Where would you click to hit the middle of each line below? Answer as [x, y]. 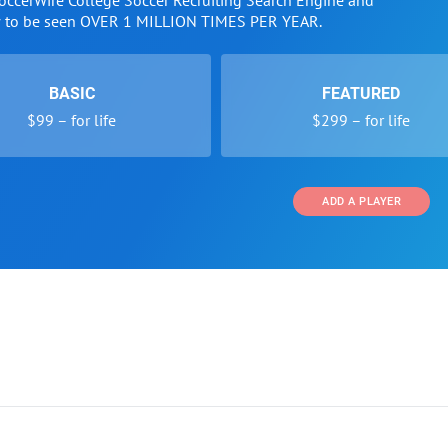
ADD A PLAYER [361, 201]
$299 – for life [360, 120]
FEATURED [360, 93]
